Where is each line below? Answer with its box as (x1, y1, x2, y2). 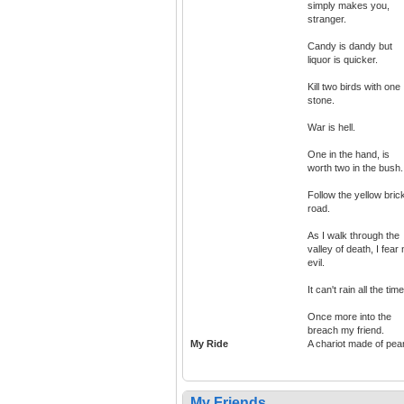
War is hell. (308, 122, 355, 133)
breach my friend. (308, 325, 384, 336)
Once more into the (308, 311, 391, 323)
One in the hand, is (308, 149, 390, 161)
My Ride (190, 338, 228, 350)
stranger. (308, 14, 346, 25)
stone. (308, 95, 335, 106)
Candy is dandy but (308, 41, 392, 52)
